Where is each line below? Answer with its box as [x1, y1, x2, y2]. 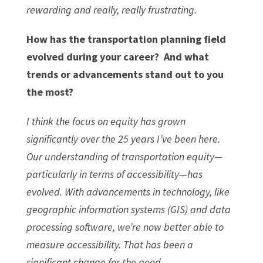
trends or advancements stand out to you [26, 67, 224, 81]
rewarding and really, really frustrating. [26, 2, 197, 16]
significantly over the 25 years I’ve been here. [26, 131, 220, 146]
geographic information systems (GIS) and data [26, 202, 231, 216]
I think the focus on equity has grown [26, 114, 186, 128]
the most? [26, 85, 73, 99]
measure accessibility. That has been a [26, 237, 193, 251]
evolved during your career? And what [26, 49, 209, 63]
